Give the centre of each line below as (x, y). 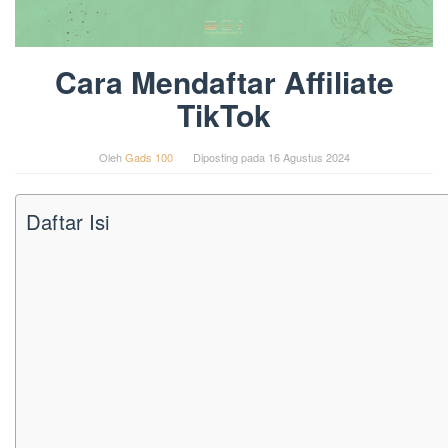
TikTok (224, 114)
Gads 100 (148, 156)
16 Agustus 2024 (308, 156)
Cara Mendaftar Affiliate (224, 81)
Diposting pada (230, 156)
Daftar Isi (68, 221)
